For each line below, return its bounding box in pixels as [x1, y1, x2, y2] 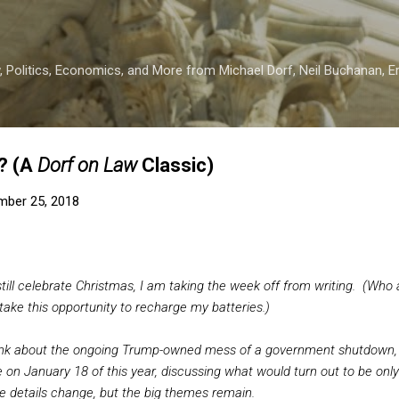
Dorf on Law [37, 154, 137, 176]
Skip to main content [139, 14, 260, 30]
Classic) [137, 154, 214, 176]
